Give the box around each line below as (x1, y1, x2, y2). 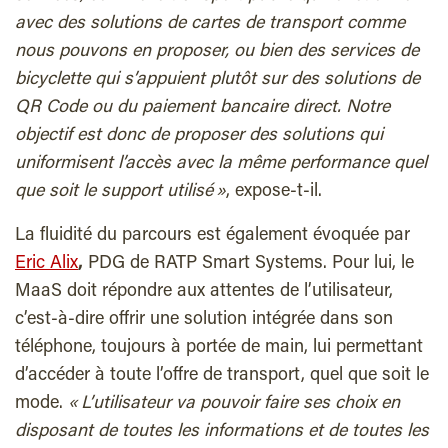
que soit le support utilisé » (15, 183, 226, 202)
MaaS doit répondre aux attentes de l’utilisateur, (15, 283, 393, 302)
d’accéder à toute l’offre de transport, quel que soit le (15, 367, 429, 386)
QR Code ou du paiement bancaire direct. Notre (15, 99, 390, 118)
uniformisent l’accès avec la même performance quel (15, 155, 427, 174)
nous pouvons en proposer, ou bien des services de (15, 43, 419, 62)
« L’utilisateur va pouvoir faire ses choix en (68, 395, 400, 414)
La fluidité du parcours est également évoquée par (15, 227, 410, 246)
